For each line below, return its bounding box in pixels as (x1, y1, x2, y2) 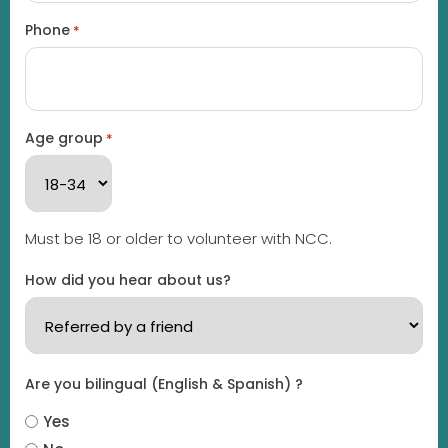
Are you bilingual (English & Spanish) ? (25, 374, 303, 395)
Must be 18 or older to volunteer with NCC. (25, 228, 332, 250)
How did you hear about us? (25, 270, 231, 291)
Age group (25, 128, 103, 149)
